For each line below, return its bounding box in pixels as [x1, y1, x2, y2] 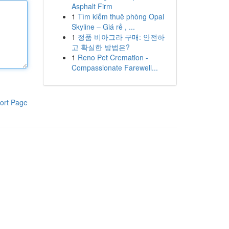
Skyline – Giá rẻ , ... [71, 21, 135, 32]
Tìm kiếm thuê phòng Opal [77, 11, 164, 21]
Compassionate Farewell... [71, 62, 158, 73]
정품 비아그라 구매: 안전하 [77, 32, 165, 42]
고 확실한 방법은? [71, 42, 130, 52]
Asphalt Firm [71, 1, 112, 11]
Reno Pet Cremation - [77, 52, 148, 62]
